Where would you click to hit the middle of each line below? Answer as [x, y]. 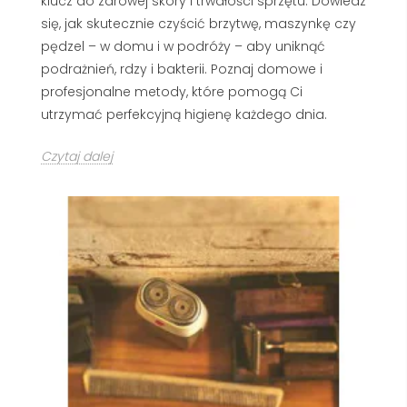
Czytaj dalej [77, 156]
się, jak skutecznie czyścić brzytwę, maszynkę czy [199, 23]
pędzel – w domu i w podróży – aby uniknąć [183, 46]
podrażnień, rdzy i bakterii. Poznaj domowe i [182, 69]
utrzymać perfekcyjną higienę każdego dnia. [184, 114]
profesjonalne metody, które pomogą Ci [172, 91]
